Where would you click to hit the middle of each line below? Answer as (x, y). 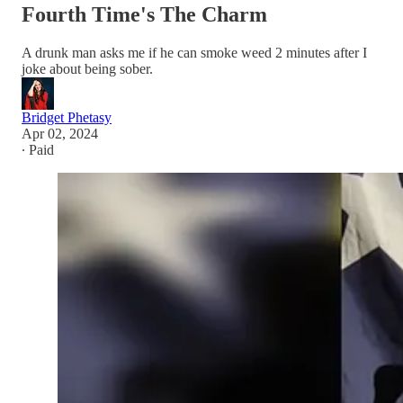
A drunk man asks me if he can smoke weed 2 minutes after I (194, 52)
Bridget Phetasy (67, 117)
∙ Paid (38, 149)
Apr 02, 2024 (60, 133)
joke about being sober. (87, 68)
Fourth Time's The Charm (144, 14)
